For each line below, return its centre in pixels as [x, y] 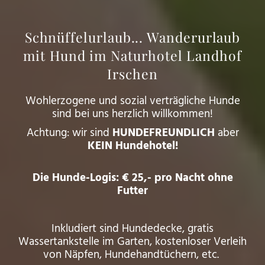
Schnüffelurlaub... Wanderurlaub [132, 37]
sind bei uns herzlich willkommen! [132, 114]
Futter [132, 191]
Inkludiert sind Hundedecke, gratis [132, 229]
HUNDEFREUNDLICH [165, 133]
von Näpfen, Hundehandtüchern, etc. [132, 255]
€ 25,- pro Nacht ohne [176, 178]
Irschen [132, 73]
